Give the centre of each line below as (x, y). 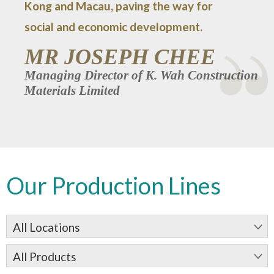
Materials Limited (72, 91)
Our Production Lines (113, 185)
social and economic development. (113, 27)
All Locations (46, 227)
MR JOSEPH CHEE (120, 57)
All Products (45, 257)
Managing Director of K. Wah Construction (141, 75)
